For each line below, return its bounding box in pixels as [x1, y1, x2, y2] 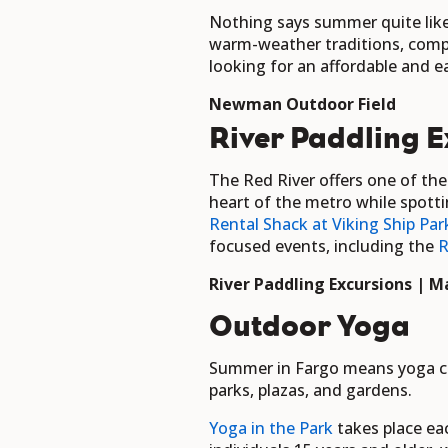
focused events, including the [209, 235, 438, 258]
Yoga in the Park [209, 417, 333, 440]
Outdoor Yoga [209, 309, 410, 344]
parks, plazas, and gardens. [209, 379, 416, 402]
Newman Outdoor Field [209, 93, 396, 116]
